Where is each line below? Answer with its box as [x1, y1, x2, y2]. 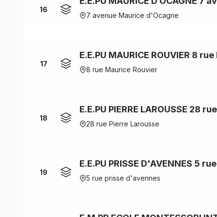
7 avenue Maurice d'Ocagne [86, 11, 179, 19]
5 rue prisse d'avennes [86, 174, 160, 182]
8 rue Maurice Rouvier [86, 65, 157, 74]
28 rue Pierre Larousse [86, 120, 159, 128]
